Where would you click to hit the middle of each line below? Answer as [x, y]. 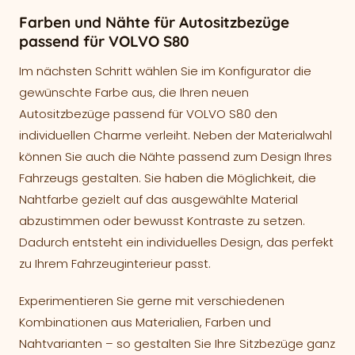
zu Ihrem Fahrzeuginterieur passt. [115, 263]
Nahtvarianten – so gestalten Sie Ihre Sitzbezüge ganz [177, 344]
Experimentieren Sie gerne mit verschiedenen [152, 301]
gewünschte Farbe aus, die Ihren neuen [134, 92]
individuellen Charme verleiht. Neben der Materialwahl [176, 135]
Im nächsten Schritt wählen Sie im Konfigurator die [165, 71]
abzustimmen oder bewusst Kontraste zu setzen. [162, 221]
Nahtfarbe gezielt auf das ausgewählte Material [158, 199]
